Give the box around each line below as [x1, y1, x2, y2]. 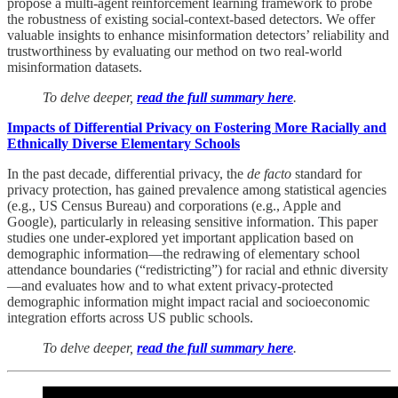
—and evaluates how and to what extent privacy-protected [7, 278, 333, 294]
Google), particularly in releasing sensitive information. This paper [7, 214, 378, 230]
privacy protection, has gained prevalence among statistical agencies [7, 182, 386, 198]
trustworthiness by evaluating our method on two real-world [7, 44, 342, 60]
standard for [291, 166, 362, 182]
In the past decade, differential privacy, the [7, 166, 247, 182]
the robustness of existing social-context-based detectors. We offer [7, 12, 375, 28]
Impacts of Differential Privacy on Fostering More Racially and [7, 120, 386, 136]
